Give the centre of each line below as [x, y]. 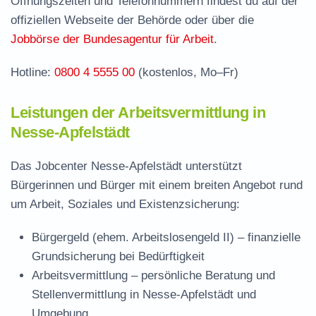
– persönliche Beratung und [201, 275]
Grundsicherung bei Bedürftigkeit [118, 256]
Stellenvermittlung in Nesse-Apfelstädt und [144, 294]
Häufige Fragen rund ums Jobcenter [143, 57]
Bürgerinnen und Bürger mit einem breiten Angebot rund [157, 185]
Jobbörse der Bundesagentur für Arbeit [112, 39]
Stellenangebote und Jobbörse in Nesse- [155, 12]
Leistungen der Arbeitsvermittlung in [138, 113]
